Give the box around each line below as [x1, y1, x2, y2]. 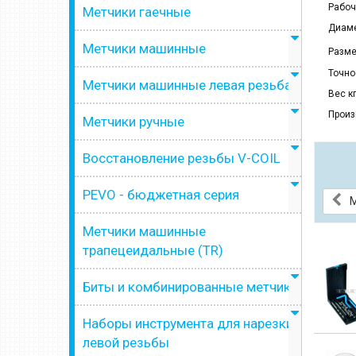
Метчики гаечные [83, 4, 191, 20]
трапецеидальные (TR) [83, 242, 223, 258]
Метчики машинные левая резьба [83, 77, 292, 93]
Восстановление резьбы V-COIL [83, 150, 281, 166]
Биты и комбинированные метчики [83, 279, 298, 295]
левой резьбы [83, 335, 169, 350]
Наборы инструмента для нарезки [83, 315, 293, 331]
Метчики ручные [83, 114, 184, 130]
